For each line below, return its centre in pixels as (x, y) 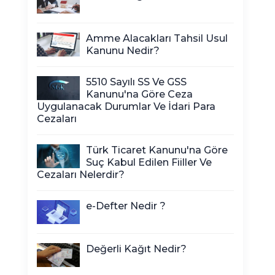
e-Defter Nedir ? (126, 206)
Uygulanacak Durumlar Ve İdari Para (126, 107)
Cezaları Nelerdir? (81, 175)
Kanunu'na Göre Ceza (139, 94)
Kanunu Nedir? (123, 51)
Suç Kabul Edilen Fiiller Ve (149, 162)
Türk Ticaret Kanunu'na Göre (157, 150)
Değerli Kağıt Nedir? (136, 249)
